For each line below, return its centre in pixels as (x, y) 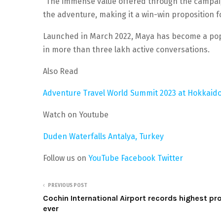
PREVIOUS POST (68, 186)
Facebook (138, 158)
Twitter (170, 158)
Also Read (61, 72)
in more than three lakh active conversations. (126, 50)
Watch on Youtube (76, 115)
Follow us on (66, 158)
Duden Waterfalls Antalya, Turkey (103, 137)
